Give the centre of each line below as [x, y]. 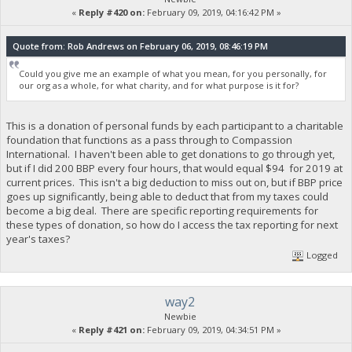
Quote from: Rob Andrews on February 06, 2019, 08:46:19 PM [140, 46]
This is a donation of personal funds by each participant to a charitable [174, 125]
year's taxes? [38, 238]
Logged [321, 255]
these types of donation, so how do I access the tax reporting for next [172, 224]
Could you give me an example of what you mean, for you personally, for [173, 74]
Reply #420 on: [111, 12]
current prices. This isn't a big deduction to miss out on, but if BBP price [174, 182]
